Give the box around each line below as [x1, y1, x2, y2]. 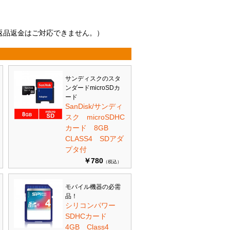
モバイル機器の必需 [65, 183, 121, 190]
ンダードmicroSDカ [65, 84, 120, 91]
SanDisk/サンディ [65, 102, 123, 110]
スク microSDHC [65, 113, 125, 121]
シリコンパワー [65, 201, 123, 209]
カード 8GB [65, 124, 116, 132]
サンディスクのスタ [65, 75, 121, 82]
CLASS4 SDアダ [65, 135, 124, 143]
